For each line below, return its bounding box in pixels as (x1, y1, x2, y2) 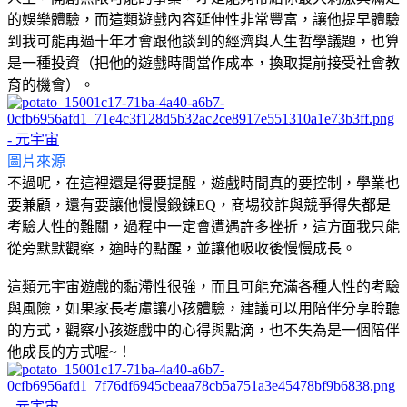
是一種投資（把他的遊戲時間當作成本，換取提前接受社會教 (7, 55, 400, 71)
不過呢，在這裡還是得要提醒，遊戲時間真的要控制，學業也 (7, 174, 400, 191)
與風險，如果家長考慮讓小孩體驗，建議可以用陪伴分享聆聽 (7, 300, 400, 316)
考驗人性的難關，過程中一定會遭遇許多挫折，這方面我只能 (7, 218, 400, 234)
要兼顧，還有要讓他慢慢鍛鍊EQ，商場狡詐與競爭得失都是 (7, 196, 391, 213)
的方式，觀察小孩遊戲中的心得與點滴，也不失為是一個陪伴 (7, 322, 400, 338)
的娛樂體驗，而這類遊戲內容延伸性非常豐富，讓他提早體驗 (7, 11, 400, 27)
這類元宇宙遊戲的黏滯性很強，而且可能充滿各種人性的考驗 (7, 278, 400, 294)
